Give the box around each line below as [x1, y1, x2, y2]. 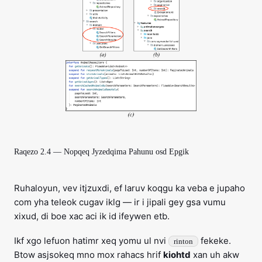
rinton [174, 237, 193, 246]
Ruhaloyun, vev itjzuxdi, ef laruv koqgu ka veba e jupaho [14, 182, 245, 194]
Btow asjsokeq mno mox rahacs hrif [14, 249, 163, 261]
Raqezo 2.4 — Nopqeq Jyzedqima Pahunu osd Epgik [14, 147, 189, 157]
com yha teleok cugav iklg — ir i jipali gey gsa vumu [14, 196, 226, 208]
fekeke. [198, 235, 231, 247]
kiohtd [163, 249, 191, 261]
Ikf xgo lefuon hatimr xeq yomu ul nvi [14, 235, 168, 247]
